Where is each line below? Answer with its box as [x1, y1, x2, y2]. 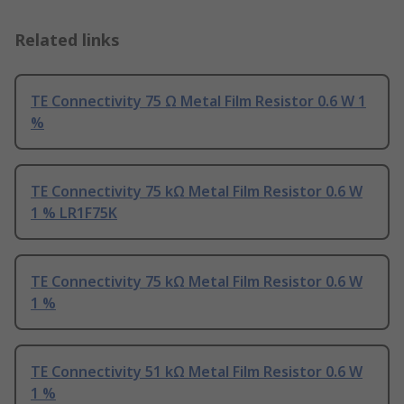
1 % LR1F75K [31, 203, 117, 224]
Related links [14, 29, 120, 51]
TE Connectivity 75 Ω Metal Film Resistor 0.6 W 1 [31, 91, 366, 112]
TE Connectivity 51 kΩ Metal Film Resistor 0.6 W [31, 362, 363, 382]
